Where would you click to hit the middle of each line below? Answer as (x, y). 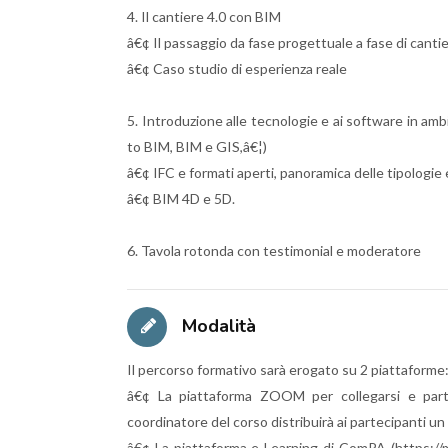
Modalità (216, 325)
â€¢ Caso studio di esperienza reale (237, 68)
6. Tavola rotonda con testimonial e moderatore (274, 250)
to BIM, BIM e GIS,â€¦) (197, 146)
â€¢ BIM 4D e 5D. (181, 198)
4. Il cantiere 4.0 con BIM (204, 16)
